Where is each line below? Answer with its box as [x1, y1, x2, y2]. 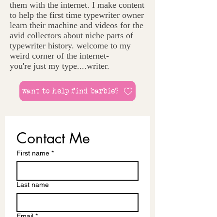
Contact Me [16, 128, 90, 148]
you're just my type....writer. [10, 61, 109, 71]
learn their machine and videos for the [10, 20, 143, 30]
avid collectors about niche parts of [10, 31, 133, 40]
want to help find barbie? [21, 87, 118, 95]
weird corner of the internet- [10, 51, 109, 61]
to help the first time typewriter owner [10, 10, 144, 20]
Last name [16, 181, 49, 188]
